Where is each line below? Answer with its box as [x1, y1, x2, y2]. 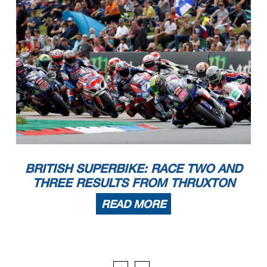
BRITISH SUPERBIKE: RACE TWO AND [25, 161, 242, 176]
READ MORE [101, 197, 166, 211]
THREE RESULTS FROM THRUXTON [32, 175, 235, 190]
